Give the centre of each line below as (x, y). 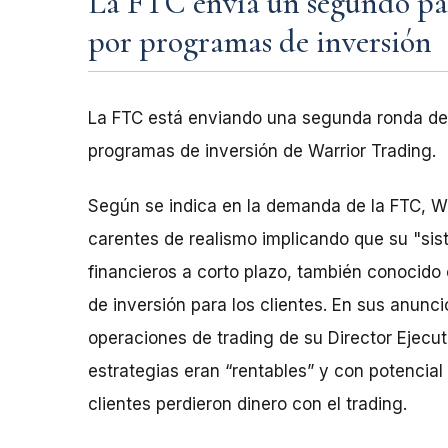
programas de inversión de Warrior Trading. (262, 150)
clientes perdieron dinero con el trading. (247, 403)
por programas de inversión (260, 41)
